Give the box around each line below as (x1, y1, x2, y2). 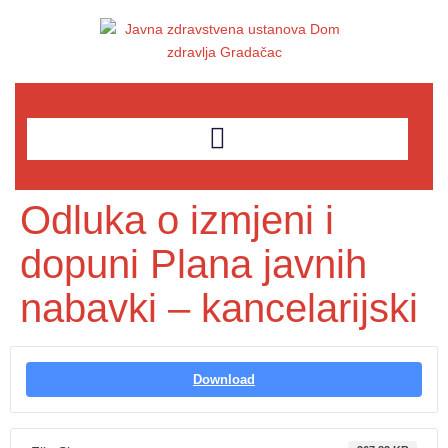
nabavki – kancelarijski (20, 286, 418, 330)
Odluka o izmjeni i (20, 198, 334, 242)
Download (193, 372, 255, 387)
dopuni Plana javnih (20, 242, 367, 286)
